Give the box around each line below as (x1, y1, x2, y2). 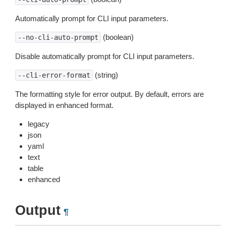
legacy (28, 120, 49, 128)
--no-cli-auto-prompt (18, 33, 98, 41)
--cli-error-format (18, 71, 90, 79)
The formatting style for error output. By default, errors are (15, 90, 204, 98)
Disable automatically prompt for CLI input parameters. (15, 52, 194, 61)
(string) (93, 71, 118, 79)
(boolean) (101, 33, 134, 41)
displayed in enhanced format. (15, 101, 114, 109)
